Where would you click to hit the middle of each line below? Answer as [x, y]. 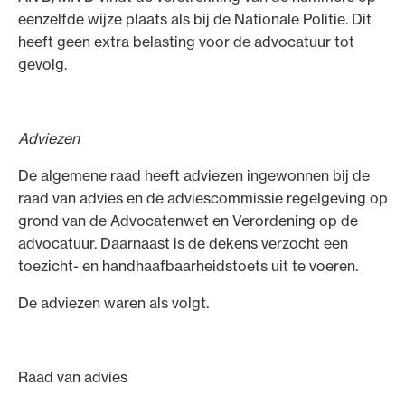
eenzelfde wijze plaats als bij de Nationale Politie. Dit [195, 19]
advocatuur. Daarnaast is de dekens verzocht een [183, 243]
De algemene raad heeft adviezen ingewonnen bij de [194, 175]
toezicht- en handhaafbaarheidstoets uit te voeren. [188, 265]
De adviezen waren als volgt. [113, 302]
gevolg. [42, 64]
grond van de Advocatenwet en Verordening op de [188, 220]
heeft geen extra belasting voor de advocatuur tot [186, 41]
